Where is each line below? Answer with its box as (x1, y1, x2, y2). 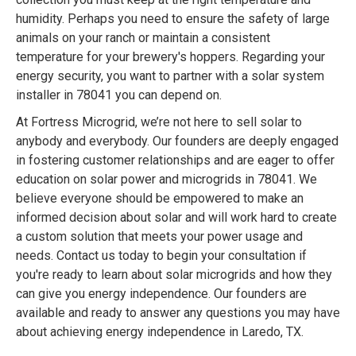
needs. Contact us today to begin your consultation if (16, 248, 307, 264)
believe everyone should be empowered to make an (16, 191, 304, 207)
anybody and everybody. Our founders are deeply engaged (16, 133, 339, 149)
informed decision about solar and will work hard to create (16, 210, 337, 226)
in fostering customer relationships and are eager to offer (16, 153, 335, 168)
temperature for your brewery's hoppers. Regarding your (16, 49, 325, 65)
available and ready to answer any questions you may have (16, 305, 340, 321)
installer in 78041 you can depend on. (16, 87, 222, 103)
